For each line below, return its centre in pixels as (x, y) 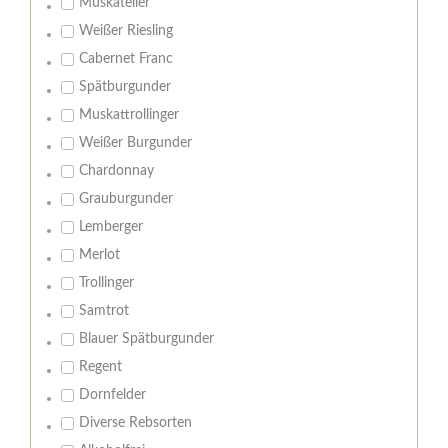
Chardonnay (116, 171)
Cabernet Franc (126, 59)
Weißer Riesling (126, 31)
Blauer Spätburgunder (146, 339)
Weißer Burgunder (135, 143)
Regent (100, 367)
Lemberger (111, 227)
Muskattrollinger (129, 115)
